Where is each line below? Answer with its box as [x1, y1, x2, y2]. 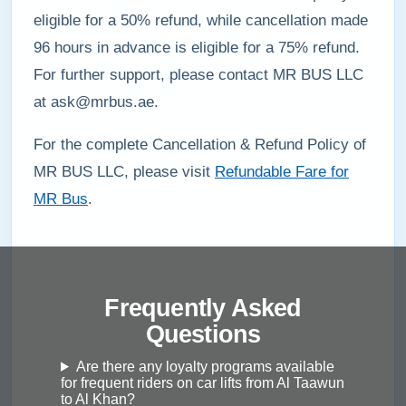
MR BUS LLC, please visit [34, 162, 215, 180]
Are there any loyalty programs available [75, 358, 334, 374]
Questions [145, 320, 261, 348]
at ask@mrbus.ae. [34, 92, 159, 111]
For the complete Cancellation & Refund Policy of [34, 135, 366, 153]
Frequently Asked [104, 294, 302, 322]
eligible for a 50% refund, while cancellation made [34, 11, 368, 29]
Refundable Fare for [215, 162, 349, 180]
